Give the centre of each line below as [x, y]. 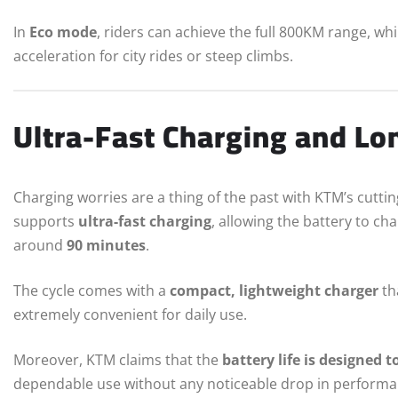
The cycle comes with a [92, 291]
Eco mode [63, 32]
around [40, 246]
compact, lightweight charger [274, 291]
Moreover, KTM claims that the [118, 360]
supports [46, 222]
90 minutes [106, 246]
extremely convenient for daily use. [130, 315]
